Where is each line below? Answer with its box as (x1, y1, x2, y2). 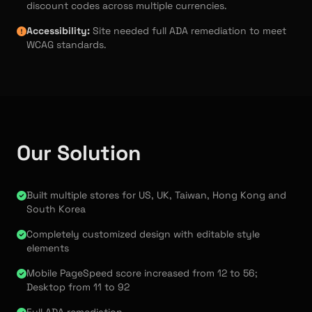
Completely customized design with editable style (26, 228, 260, 241)
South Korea (26, 203, 86, 216)
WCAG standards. (26, 38, 107, 52)
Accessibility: (26, 24, 90, 38)
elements (26, 242, 69, 255)
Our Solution (17, 139, 141, 167)
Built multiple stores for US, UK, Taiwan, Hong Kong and (26, 189, 286, 202)
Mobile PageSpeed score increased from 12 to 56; (26, 267, 258, 280)
